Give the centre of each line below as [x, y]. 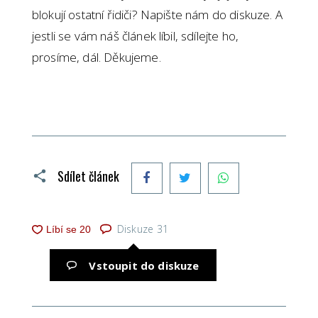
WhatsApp [264, 168]
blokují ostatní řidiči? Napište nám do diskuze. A [157, 15]
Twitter [218, 168]
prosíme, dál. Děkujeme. [97, 57]
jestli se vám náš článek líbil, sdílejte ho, [136, 36]
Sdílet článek [89, 176]
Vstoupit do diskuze [144, 265]
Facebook [187, 168]
